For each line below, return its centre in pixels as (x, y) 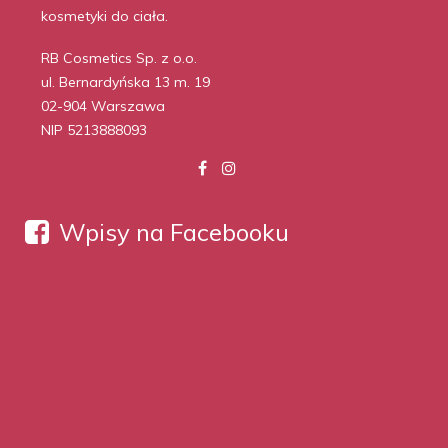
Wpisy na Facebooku (174, 232)
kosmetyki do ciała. (104, 16)
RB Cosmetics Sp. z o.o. (119, 58)
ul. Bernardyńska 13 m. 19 (125, 82)
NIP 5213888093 (94, 130)
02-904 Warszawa (103, 106)
